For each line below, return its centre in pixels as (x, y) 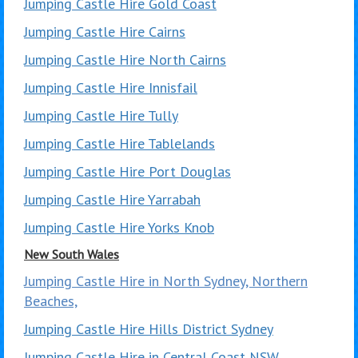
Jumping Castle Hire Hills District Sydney (149, 328)
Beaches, (51, 300)
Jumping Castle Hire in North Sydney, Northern (166, 280)
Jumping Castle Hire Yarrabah (112, 199)
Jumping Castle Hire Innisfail (111, 87)
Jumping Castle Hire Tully (101, 115)
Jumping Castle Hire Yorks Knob (119, 227)
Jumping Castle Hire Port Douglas (127, 171)
